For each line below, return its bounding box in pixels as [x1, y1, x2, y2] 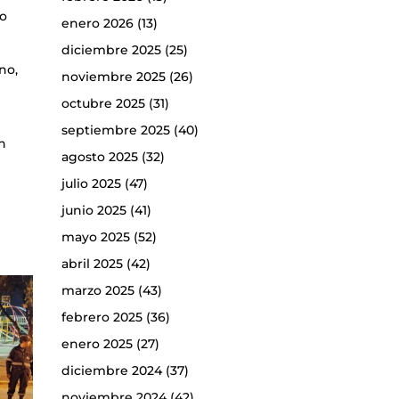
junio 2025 [61, 202, 126, 219]
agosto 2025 [61, 149, 138, 166]
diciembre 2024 [61, 362, 162, 379]
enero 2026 [61, 15, 134, 32]
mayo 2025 [61, 229, 130, 246]
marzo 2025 [61, 282, 134, 299]
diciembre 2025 [61, 42, 161, 59]
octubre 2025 [61, 95, 145, 112]
